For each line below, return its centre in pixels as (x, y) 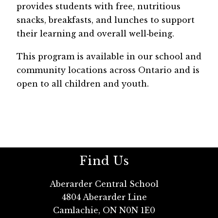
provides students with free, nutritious (98, 6)
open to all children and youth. (82, 84)
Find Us (104, 161)
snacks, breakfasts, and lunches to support (105, 20)
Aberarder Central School (104, 184)
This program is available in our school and (109, 56)
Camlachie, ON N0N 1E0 (104, 210)
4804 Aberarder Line (104, 197)
